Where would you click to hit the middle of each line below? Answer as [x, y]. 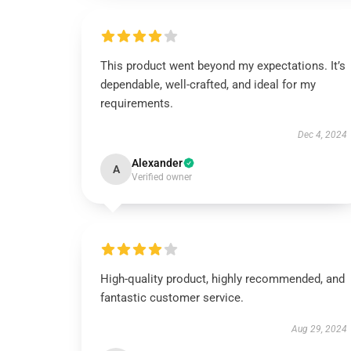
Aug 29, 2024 [319, 329]
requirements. [137, 103]
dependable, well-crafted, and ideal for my [208, 85]
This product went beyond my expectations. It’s [223, 66]
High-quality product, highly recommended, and [223, 279]
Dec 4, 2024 [322, 135]
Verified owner [162, 177]
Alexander [157, 163]
